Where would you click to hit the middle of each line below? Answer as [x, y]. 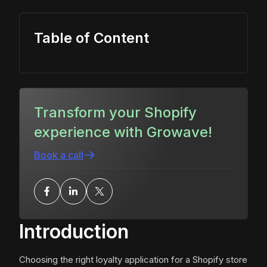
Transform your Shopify [115, 113]
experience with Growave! [123, 132]
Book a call [59, 155]
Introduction [74, 232]
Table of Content [91, 38]
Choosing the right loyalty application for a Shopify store [133, 260]
